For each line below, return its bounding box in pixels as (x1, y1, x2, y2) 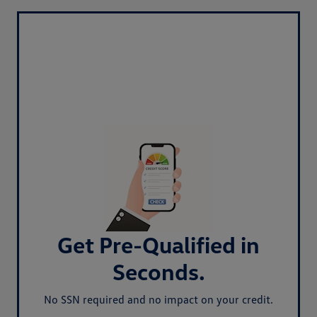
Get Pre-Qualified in (57, 230, 260, 258)
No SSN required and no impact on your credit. (44, 292, 273, 306)
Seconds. (112, 257, 205, 285)
